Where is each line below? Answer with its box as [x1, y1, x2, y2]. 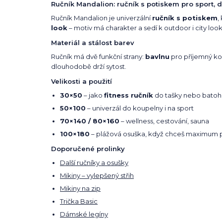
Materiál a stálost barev [51, 39, 134, 47]
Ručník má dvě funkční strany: [51, 53, 145, 61]
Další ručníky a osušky [60, 159, 128, 167]
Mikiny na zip [60, 184, 101, 193]
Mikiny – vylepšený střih [60, 171, 134, 180]
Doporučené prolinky [51, 145, 125, 153]
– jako [82, 91, 104, 100]
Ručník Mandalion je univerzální [51, 14, 152, 22]
